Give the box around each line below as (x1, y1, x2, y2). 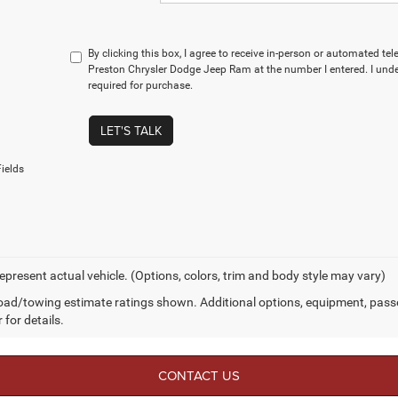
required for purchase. (88, 79, 194, 92)
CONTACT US (158, 366, 240, 386)
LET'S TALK (99, 122, 162, 139)
